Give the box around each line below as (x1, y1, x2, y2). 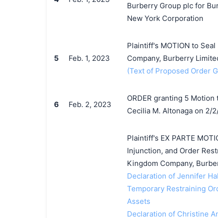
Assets (127, 197, 150, 206)
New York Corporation (127, 14, 203, 23)
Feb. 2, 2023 (68, 100, 111, 109)
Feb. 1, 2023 (68, 54, 110, 63)
